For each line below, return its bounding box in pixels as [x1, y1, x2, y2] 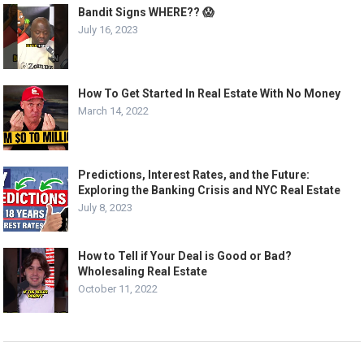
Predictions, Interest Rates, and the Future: [78, 168, 310, 182]
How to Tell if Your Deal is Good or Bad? [78, 249, 292, 263]
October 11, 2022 [78, 283, 158, 296]
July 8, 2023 [78, 201, 133, 214]
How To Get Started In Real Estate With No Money [78, 87, 341, 101]
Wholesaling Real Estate [78, 265, 208, 279]
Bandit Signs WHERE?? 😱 [78, 6, 215, 19]
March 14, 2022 [78, 105, 149, 118]
